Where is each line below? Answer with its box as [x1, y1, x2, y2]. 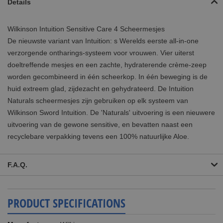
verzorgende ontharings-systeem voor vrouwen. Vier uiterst [7, 48, 194, 57]
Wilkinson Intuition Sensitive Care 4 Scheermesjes [7, 24, 165, 33]
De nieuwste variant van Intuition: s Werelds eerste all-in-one [7, 36, 199, 45]
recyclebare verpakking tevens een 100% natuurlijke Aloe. [7, 132, 189, 140]
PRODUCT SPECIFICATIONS [7, 194, 125, 211]
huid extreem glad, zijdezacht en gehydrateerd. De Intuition [7, 84, 194, 93]
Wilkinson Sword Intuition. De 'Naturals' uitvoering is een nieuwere [7, 108, 215, 116]
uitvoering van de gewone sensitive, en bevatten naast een [7, 120, 193, 128]
